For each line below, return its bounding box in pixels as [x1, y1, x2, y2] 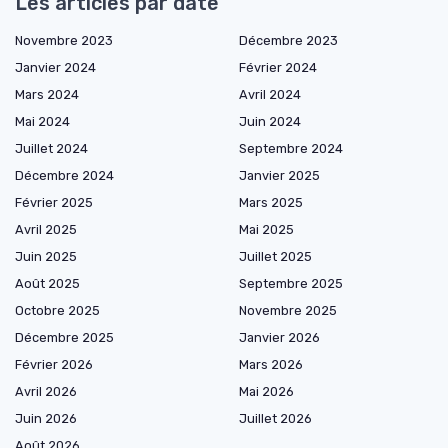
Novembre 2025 [239, 303, 337, 319]
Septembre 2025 [239, 276, 343, 292]
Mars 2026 [239, 357, 303, 373]
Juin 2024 [239, 114, 301, 130]
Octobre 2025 [15, 303, 100, 319]
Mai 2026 [239, 384, 294, 400]
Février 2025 [15, 195, 93, 211]
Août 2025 [15, 276, 80, 292]
